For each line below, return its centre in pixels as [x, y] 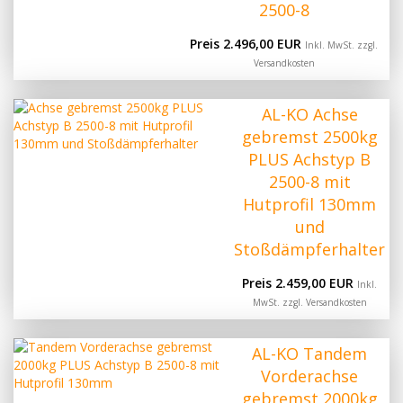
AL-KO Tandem [310, 353]
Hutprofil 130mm [309, 204]
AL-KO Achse [309, 114]
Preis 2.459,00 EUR [300, 282]
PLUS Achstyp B [309, 159]
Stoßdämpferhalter [309, 249]
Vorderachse [310, 376]
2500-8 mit [309, 181]
